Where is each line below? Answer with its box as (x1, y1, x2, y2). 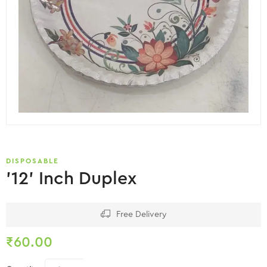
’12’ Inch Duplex (6, 169, 136, 188)
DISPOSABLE (6, 157, 59, 164)
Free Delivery (116, 210, 167, 219)
